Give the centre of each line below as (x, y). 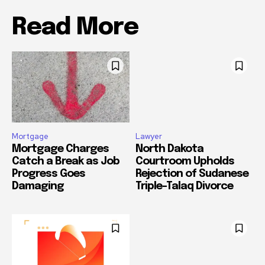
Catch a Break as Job (66, 161)
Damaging (39, 186)
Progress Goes (49, 174)
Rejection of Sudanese (192, 174)
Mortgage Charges (60, 149)
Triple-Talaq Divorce (184, 186)
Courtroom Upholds (185, 161)
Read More (75, 28)
